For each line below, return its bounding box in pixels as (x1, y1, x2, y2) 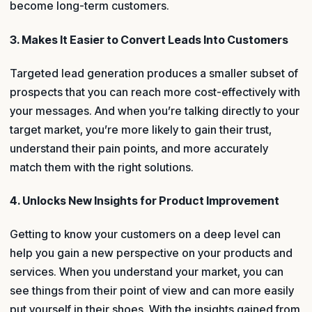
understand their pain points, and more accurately (10, 141, 268, 155)
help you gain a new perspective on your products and (10, 246, 292, 260)
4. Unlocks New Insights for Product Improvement (10, 194, 279, 208)
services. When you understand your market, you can (10, 265, 283, 279)
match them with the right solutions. (10, 159, 194, 174)
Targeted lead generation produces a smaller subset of (10, 65, 298, 80)
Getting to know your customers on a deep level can (10, 227, 281, 242)
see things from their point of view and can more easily (10, 283, 294, 298)
